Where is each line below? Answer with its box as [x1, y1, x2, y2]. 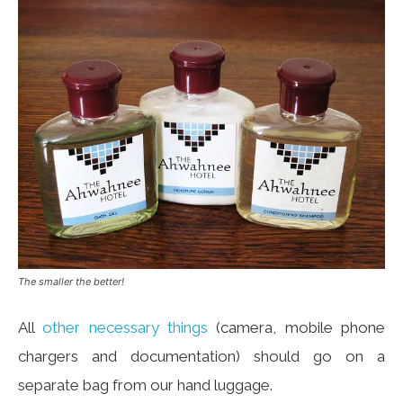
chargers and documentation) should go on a [18, 347, 385, 366]
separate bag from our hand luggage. [18, 376, 273, 395]
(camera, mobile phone [208, 318, 386, 337]
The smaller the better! [18, 275, 124, 289]
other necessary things [42, 318, 209, 337]
